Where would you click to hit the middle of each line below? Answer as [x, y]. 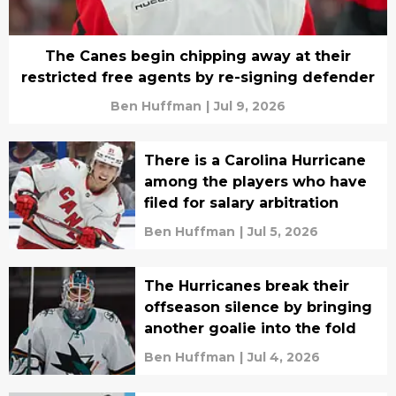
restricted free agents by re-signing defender [198, 78]
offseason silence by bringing [258, 308]
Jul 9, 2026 [250, 107]
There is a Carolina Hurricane [255, 161]
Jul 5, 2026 [282, 232]
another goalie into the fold [250, 329]
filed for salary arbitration [241, 203]
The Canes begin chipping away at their [198, 57]
